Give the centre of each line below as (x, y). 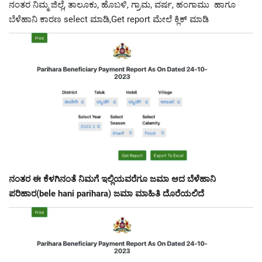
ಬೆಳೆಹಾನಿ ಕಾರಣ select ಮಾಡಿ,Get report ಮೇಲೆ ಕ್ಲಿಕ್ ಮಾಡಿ (109, 20)
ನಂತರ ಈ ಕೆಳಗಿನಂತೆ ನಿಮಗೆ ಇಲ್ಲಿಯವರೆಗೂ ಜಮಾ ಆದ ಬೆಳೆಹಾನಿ (112, 179)
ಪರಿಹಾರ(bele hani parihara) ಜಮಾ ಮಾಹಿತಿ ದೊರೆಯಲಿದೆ (106, 194)
